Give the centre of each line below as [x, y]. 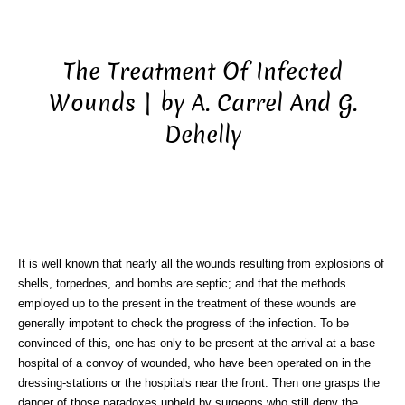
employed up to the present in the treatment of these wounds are [187, 303]
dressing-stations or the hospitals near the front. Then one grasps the [199, 383]
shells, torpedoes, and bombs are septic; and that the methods [182, 283]
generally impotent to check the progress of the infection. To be [184, 323]
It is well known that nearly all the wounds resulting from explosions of [201, 264]
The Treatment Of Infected [202, 72]
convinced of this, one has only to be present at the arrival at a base [197, 343]
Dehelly [202, 135]
